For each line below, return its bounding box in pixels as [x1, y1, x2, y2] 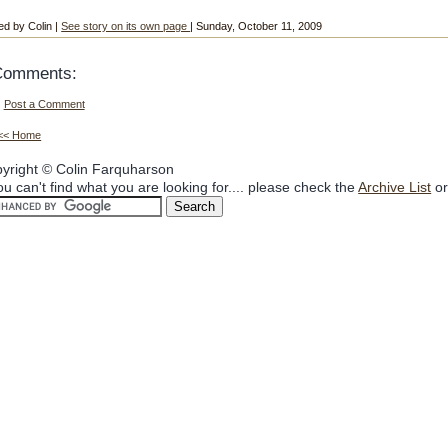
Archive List [358, 179, 432, 196]
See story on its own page [61, 19, 191, 32]
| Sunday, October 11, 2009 [190, 19, 323, 32]
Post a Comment [3, 98, 85, 111]
